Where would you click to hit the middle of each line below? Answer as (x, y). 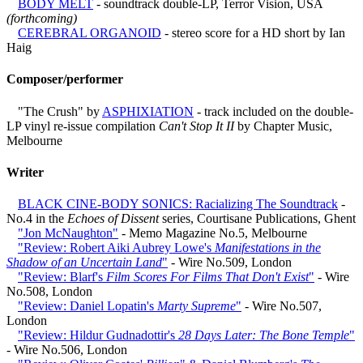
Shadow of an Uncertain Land (84, 263)
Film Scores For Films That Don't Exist (207, 277)
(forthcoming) (42, 19)
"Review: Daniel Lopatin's (88, 306)
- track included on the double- (273, 111)
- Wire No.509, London (230, 263)
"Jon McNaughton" (68, 233)
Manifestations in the (268, 248)
